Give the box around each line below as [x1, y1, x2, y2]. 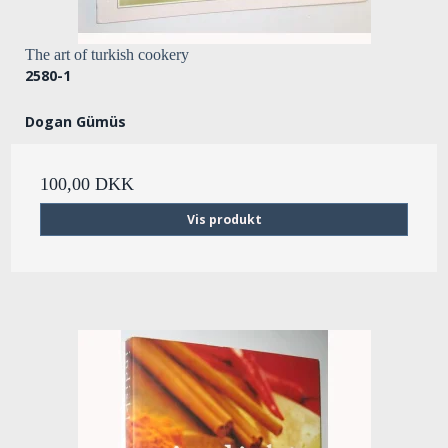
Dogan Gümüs [25, 112, 126, 132]
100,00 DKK [40, 174, 134, 195]
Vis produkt [186, 210, 262, 228]
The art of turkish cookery [25, 45, 189, 63]
